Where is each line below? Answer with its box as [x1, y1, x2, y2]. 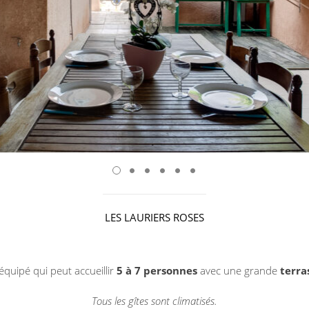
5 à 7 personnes [116, 263, 197, 277]
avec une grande [197, 263, 280, 277]
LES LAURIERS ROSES [104, 210, 204, 224]
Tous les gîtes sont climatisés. [92, 293, 217, 308]
